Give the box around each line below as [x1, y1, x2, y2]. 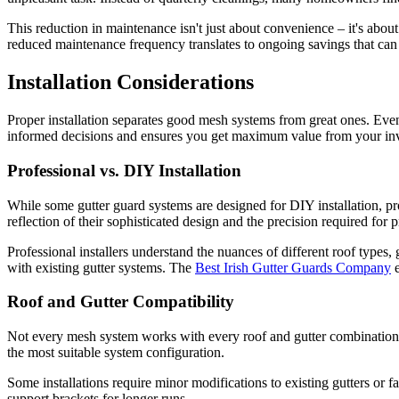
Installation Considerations [7, 70, 254, 94]
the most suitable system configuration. [7, 345, 224, 361]
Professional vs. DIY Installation [7, 160, 241, 180]
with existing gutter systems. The [7, 259, 195, 275]
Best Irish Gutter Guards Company [195, 259, 391, 275]
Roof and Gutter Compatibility [7, 292, 234, 312]
